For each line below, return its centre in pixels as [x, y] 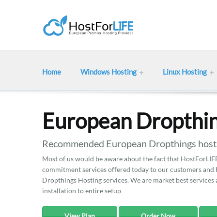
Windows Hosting [108, 72]
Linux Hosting [185, 72]
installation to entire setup [82, 191]
